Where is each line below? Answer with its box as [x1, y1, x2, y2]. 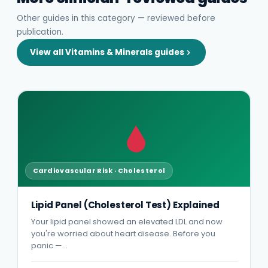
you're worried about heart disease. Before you [31, 227, 215, 239]
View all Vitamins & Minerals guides [30, 47, 184, 58]
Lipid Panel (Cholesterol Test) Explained [31, 198, 220, 211]
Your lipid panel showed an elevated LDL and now [31, 215, 223, 227]
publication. [17, 26, 63, 38]
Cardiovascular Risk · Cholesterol [32, 165, 166, 175]
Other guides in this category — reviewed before [17, 13, 215, 24]
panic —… [31, 239, 68, 251]
